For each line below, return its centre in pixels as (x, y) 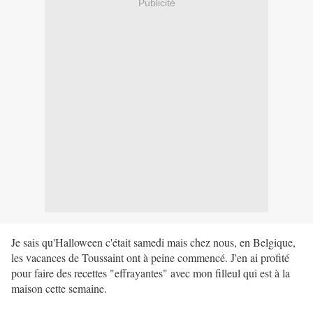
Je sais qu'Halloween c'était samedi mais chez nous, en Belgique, (153, 242)
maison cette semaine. (59, 289)
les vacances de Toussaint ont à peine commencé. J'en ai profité (150, 258)
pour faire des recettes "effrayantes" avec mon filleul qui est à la (151, 273)
